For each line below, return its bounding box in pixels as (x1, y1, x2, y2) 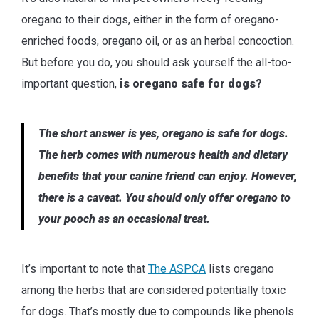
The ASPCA (148, 262, 206, 276)
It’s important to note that (21, 262, 148, 276)
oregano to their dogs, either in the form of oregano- (21, 13, 279, 27)
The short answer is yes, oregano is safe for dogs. (38, 127, 288, 141)
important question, (21, 77, 120, 91)
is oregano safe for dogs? (120, 77, 262, 91)
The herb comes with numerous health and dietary (38, 148, 288, 162)
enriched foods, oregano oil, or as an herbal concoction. (21, 34, 294, 48)
